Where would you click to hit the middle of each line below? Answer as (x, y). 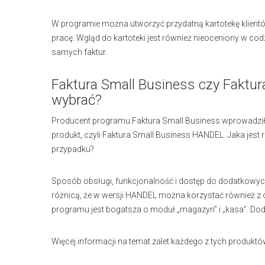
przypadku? (73, 149)
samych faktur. (79, 52)
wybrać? (77, 100)
